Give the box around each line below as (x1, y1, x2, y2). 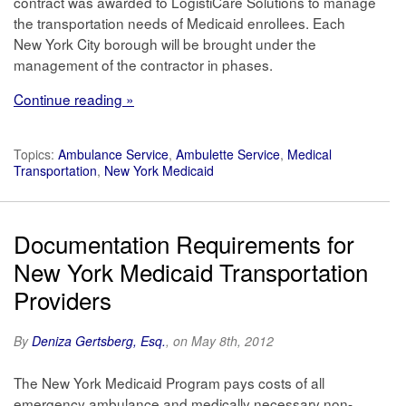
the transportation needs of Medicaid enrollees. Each (14, 13, 345, 33)
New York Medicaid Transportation (14, 255, 368, 288)
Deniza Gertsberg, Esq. (32, 332, 166, 350)
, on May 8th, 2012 (166, 332, 274, 350)
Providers (14, 283, 111, 316)
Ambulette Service (176, 145, 280, 163)
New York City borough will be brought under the (14, 34, 316, 53)
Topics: (14, 145, 58, 163)
